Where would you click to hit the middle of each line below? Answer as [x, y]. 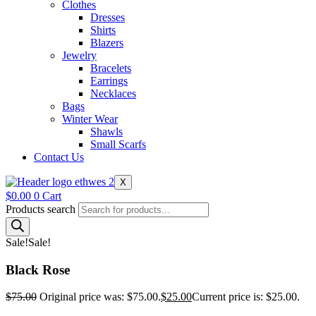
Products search [42, 209]
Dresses [108, 17]
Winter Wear [90, 119]
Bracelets [111, 68]
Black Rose [38, 269]
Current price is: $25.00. [246, 297]
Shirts [103, 30]
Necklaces [113, 93]
